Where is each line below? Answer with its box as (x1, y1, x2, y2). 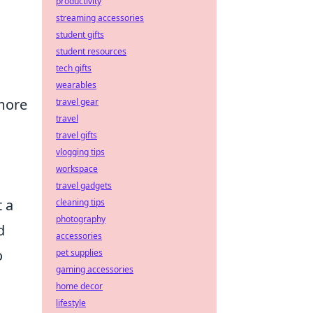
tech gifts (56, 62, 92, 74)
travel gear (56, 96, 99, 108)
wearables (56, 79, 96, 91)
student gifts (56, 29, 104, 41)
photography (56, 213, 105, 225)
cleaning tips (56, 196, 105, 208)
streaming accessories (56, 12, 144, 24)
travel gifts (56, 129, 97, 141)
